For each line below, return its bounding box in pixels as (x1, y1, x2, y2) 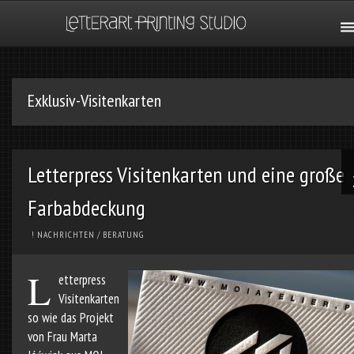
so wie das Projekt (27, 309, 114, 327)
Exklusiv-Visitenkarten (27, 89, 161, 112)
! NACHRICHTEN (31, 228, 95, 241)
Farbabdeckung (27, 193, 145, 223)
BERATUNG (102, 228, 144, 241)
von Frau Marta (27, 328, 97, 346)
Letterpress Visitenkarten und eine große (27, 160, 345, 190)
